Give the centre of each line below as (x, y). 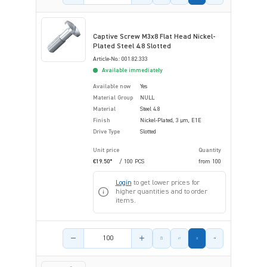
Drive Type (106, 131)
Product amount (90, 233)
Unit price (106, 150)
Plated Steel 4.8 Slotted (132, 46)
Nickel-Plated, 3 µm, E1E (171, 120)
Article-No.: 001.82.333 (120, 59)
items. (125, 201)
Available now (112, 86)
